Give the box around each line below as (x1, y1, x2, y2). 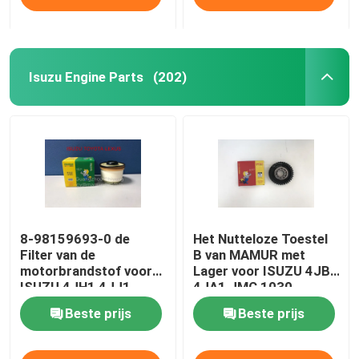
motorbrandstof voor (20, 263, 153, 280)
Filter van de (20, 247, 96, 264)
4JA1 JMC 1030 (193, 279, 293, 296)
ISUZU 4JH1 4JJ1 (20, 279, 131, 296)
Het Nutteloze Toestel (193, 231, 329, 248)
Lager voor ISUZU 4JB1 (193, 263, 339, 280)
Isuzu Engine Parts (28, 68, 143, 85)
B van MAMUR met (193, 247, 306, 264)
